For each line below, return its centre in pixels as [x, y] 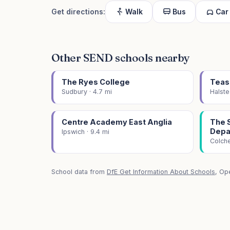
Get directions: [78, 12]
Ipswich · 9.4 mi [85, 132]
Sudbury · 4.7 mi [87, 92]
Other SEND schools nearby [121, 57]
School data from [79, 172]
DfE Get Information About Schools [161, 172]
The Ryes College [96, 82]
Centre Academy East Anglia [117, 122]
